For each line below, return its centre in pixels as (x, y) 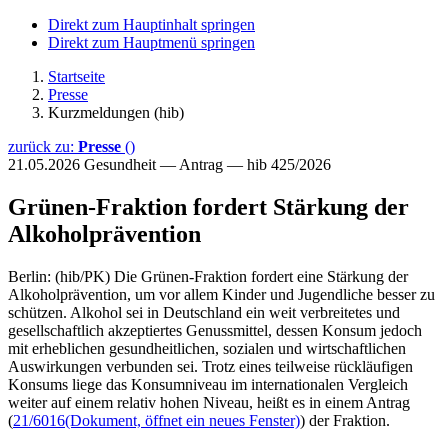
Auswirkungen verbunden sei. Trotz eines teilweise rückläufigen (210, 366)
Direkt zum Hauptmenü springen (151, 42)
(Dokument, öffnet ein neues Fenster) (182, 420)
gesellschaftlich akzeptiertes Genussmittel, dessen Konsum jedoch (215, 330)
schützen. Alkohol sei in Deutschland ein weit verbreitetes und (204, 312)
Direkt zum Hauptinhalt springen (151, 24)
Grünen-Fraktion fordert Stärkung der (208, 206)
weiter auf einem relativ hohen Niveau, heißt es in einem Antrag (209, 402)
